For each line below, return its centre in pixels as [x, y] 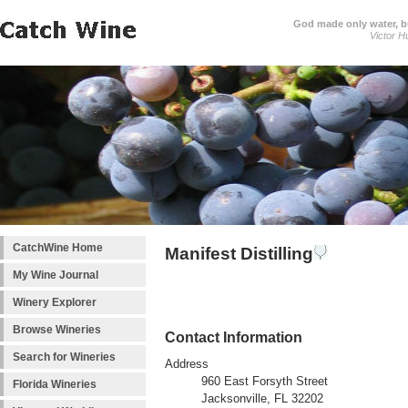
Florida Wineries [55, 384]
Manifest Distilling [239, 254]
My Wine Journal [56, 275]
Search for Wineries [64, 357]
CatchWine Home [58, 248]
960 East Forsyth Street [265, 382]
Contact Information [234, 337]
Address [187, 365]
